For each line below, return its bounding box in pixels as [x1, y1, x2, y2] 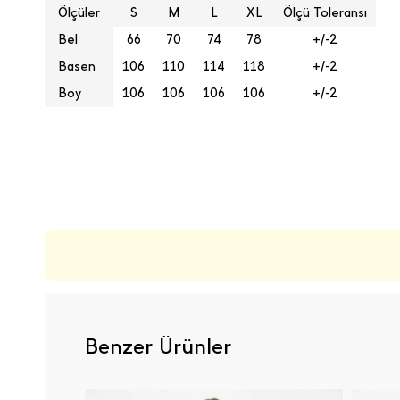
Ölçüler [58, 5, 100, 21]
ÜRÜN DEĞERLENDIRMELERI [45, 176, 281, 200]
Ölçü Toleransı [283, 5, 367, 21]
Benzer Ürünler [85, 333, 231, 359]
